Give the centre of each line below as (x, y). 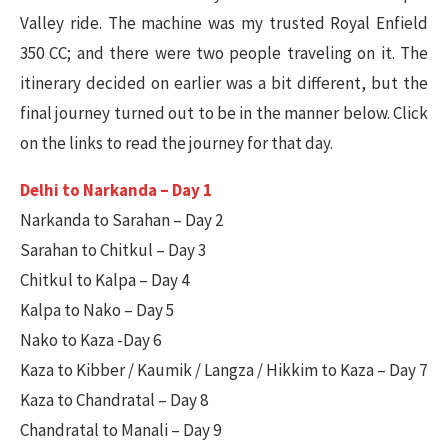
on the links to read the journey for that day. (176, 142)
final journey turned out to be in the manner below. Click (224, 112)
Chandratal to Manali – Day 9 (120, 429)
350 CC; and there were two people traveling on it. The (224, 52)
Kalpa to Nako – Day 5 (97, 309)
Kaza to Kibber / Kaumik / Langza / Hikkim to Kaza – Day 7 (223, 369)
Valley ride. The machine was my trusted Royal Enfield (224, 22)
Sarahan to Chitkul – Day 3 (113, 249)
